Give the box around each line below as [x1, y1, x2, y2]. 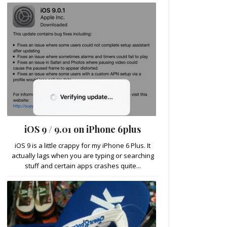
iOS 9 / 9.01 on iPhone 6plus [24, 123, 141, 135]
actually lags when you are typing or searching [11, 150, 154, 160]
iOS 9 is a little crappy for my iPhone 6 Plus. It [15, 140, 150, 150]
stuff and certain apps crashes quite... [24, 161, 141, 170]
